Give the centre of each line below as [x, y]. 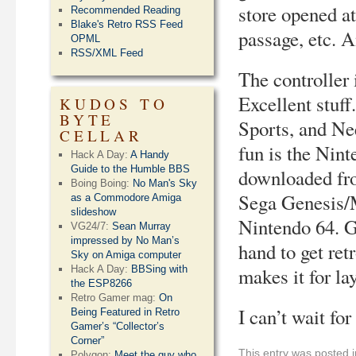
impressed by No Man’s [126, 240]
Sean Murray [142, 226]
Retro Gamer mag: [115, 298]
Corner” [88, 341]
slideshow [94, 212]
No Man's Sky [165, 183]
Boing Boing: [102, 183]
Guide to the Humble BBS [131, 169]
